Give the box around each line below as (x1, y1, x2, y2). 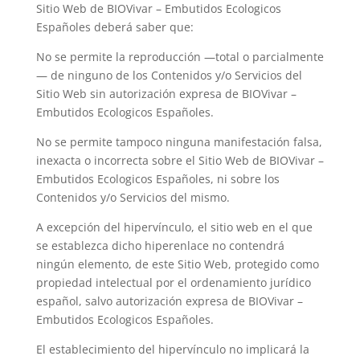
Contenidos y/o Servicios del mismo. (35, 190, 230, 205)
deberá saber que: (90, 19, 194, 35)
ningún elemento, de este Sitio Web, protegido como (35, 256, 319, 272)
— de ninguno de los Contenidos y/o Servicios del (35, 67, 302, 83)
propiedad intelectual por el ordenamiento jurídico (35, 275, 311, 290)
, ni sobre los (210, 171, 280, 186)
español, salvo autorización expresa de (35, 293, 248, 309)
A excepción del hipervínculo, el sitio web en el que (35, 219, 313, 235)
